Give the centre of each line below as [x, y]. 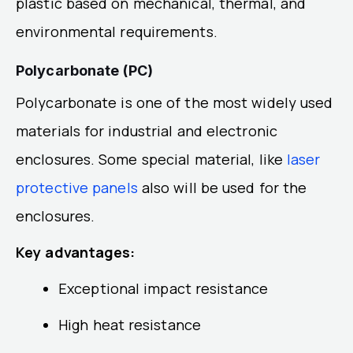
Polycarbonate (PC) [84, 71]
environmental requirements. [117, 32]
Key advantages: [76, 253]
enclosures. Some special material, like [152, 160]
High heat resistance [130, 325]
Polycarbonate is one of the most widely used [175, 103]
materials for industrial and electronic [147, 131]
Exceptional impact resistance [163, 289]
